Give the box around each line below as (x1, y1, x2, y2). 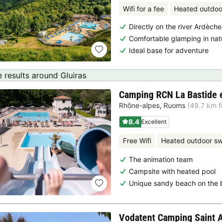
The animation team (129, 155, 193, 164)
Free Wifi (123, 136, 151, 145)
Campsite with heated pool (129, 166, 216, 175)
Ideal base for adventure (129, 46, 209, 55)
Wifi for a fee (123, 4, 164, 13)
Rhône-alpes (119, 101, 160, 110)
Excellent (141, 117, 166, 125)
